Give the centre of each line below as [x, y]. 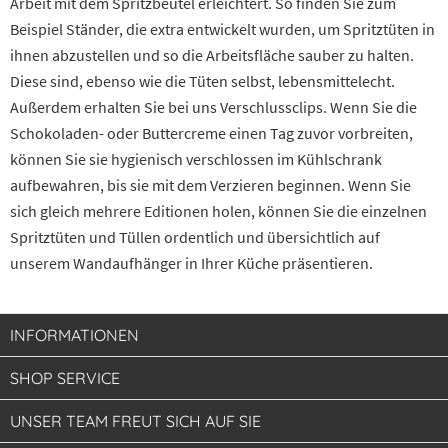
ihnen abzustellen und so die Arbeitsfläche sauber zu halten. [212, 55]
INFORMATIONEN [74, 335]
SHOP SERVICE [65, 378]
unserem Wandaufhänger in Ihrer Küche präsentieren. [191, 263]
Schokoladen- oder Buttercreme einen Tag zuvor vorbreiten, [211, 133]
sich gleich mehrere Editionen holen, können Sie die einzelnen [218, 211]
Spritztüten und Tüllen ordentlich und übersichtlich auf [195, 237]
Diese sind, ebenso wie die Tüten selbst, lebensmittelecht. [202, 81]
